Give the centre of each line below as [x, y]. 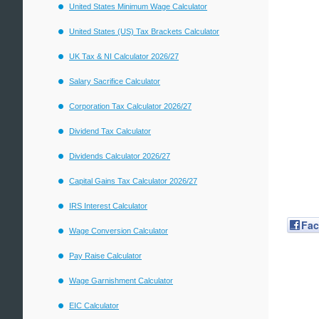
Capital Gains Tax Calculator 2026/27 [133, 181]
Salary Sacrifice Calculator [115, 81]
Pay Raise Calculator [105, 256]
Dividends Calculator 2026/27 [120, 156]
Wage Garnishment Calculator [121, 281]
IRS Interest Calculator [108, 206]
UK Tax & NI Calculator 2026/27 [124, 56]
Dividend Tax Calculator [110, 131]
